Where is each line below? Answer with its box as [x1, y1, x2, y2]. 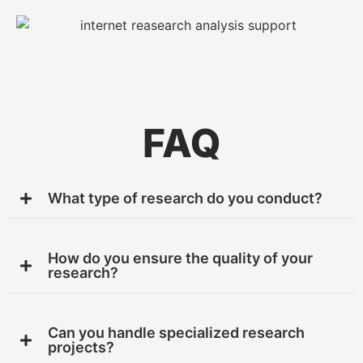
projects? [48, 338, 114, 356]
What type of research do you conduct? [48, 189, 322, 207]
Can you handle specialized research [48, 323, 305, 341]
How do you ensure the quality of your [48, 249, 313, 267]
